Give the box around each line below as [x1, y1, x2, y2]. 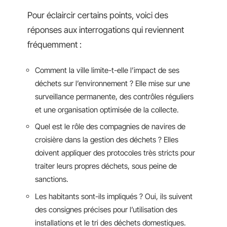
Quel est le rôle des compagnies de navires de [35, 122, 185, 131]
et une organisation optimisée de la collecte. [35, 104, 179, 115]
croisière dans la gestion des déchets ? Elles [35, 135, 178, 144]
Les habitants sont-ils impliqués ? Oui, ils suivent [35, 191, 193, 201]
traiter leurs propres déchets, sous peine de [35, 161, 177, 171]
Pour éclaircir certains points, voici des [27, 10, 168, 20]
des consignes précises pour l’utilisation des [35, 204, 177, 214]
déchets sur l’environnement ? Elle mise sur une [35, 78, 190, 88]
